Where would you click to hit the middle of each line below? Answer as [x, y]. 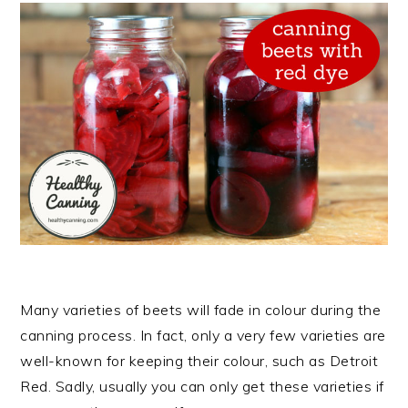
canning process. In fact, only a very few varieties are [203, 336]
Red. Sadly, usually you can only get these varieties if [202, 387]
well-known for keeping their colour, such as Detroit [199, 361]
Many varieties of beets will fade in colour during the [201, 310]
